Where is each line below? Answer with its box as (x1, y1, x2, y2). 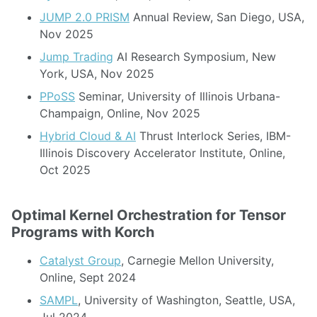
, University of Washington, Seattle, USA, (78, 293, 295, 307)
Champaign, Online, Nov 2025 (40, 106, 200, 120)
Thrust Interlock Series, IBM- (136, 129, 291, 143)
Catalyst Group (40, 253, 121, 267)
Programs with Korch (11, 224, 154, 241)
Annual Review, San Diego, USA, (129, 10, 304, 24)
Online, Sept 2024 (40, 270, 136, 284)
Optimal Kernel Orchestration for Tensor (11, 207, 286, 224)
